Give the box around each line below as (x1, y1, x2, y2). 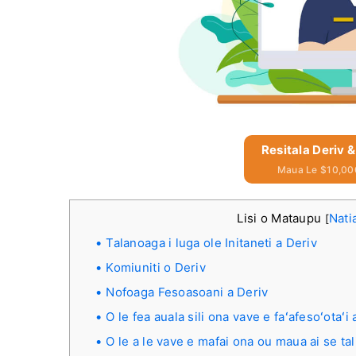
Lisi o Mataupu (237, 211, 325, 226)
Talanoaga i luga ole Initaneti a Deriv (106, 235, 317, 250)
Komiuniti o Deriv (106, 260, 207, 275)
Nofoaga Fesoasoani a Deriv (106, 284, 269, 300)
